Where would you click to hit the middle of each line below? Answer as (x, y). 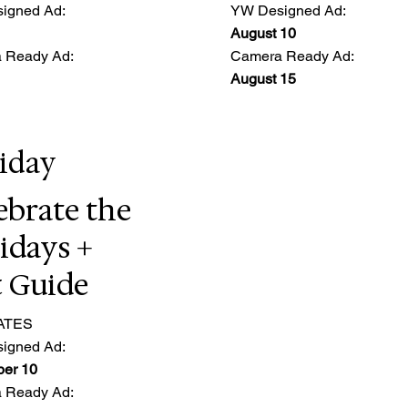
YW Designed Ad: (288, 11)
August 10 (263, 34)
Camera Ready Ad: (292, 56)
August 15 (263, 79)
